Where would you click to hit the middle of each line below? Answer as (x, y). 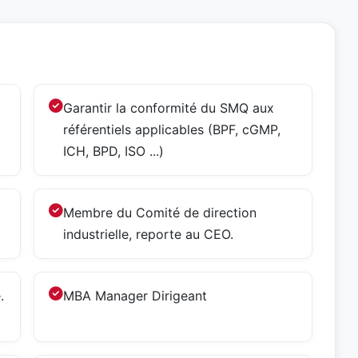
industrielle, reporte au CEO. (148, 234)
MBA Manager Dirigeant (135, 296)
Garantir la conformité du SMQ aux (169, 108)
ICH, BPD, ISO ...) (113, 151)
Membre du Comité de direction (160, 213)
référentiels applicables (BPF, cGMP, (172, 129)
